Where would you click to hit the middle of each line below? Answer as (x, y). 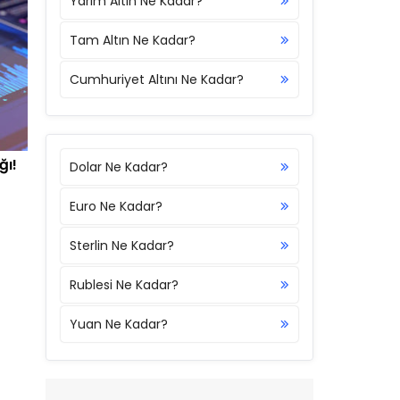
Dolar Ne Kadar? (119, 167)
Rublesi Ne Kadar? (124, 285)
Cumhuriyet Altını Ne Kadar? (157, 79)
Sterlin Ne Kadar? (122, 246)
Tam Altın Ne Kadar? (133, 40)
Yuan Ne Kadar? (119, 324)
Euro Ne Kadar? (116, 206)
